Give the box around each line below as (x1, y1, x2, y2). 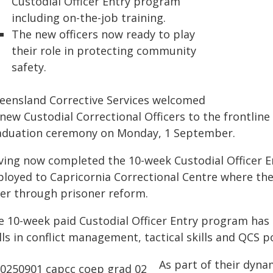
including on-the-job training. (12, 10, 166, 25)
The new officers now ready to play (12, 27, 195, 41)
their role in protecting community (12, 43, 196, 58)
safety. (12, 60, 46, 74)
